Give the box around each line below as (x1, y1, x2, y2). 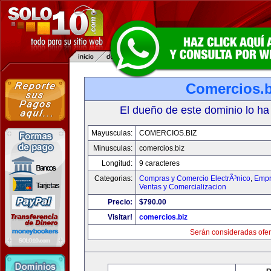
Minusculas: (93, 144, 132, 152)
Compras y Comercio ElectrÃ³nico (139, 174, 250, 183)
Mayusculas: (91, 129, 132, 137)
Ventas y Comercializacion (139, 183, 226, 191)
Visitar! (108, 213, 132, 221)
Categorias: (94, 174, 132, 183)
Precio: (108, 198, 132, 206)
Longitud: (102, 159, 132, 168)
